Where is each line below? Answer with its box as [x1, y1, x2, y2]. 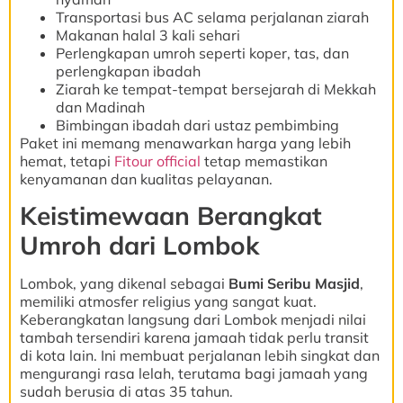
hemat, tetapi [20, 151, 114, 170]
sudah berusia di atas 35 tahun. [20, 381, 233, 400]
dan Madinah [56, 97, 145, 116]
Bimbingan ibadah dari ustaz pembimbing [56, 115, 339, 134]
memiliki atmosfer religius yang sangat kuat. [20, 291, 317, 310]
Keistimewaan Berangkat [20, 199, 322, 231]
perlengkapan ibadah [56, 61, 201, 80]
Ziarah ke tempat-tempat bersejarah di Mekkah [56, 79, 376, 98]
